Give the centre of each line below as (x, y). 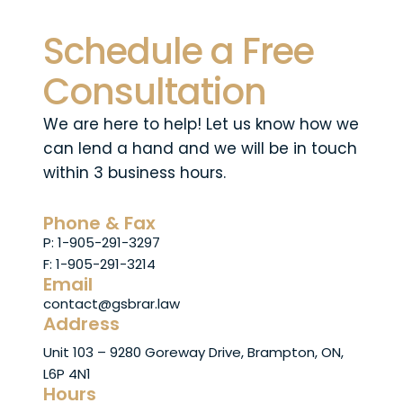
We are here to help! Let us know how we (201, 124)
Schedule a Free (179, 51)
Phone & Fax (99, 223)
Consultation (155, 92)
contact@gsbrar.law (112, 304)
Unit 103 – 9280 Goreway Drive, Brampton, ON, (193, 352)
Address (81, 324)
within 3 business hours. (134, 173)
